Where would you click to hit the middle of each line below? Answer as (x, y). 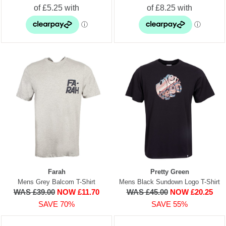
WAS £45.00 (147, 192)
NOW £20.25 (191, 192)
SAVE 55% (169, 204)
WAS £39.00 (34, 192)
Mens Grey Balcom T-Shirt (56, 182)
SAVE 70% (56, 204)
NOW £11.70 (78, 192)
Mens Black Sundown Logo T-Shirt (169, 182)
